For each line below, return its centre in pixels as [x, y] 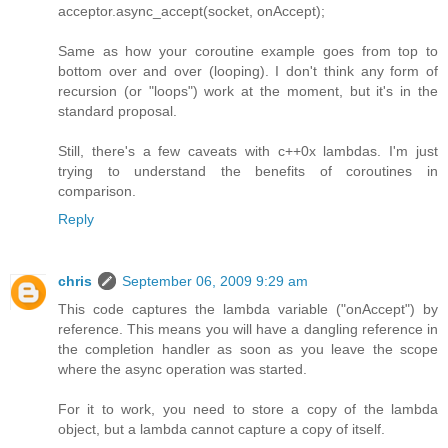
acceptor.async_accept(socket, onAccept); [191, 11]
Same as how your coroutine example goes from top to [248, 51]
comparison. [97, 191]
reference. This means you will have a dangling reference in [248, 329]
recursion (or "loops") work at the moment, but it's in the [248, 91]
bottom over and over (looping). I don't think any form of [248, 71]
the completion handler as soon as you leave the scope [248, 349]
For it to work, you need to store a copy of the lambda [248, 409]
